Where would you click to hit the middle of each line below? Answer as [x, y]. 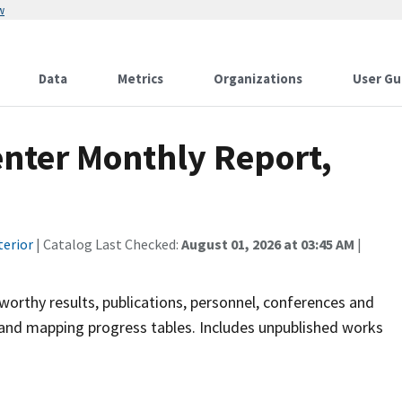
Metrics [140, 79]
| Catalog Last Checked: [107, 244]
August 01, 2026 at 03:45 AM [268, 244]
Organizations [258, 79]
